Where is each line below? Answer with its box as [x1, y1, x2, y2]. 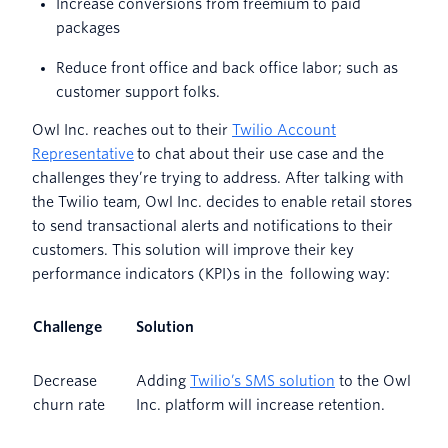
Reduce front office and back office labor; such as [56, 60, 398, 77]
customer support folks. [56, 84, 220, 101]
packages [56, 20, 120, 37]
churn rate [33, 397, 105, 414]
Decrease [33, 373, 97, 390]
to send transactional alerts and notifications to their [32, 218, 393, 235]
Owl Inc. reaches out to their [32, 122, 232, 139]
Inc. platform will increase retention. [136, 397, 385, 414]
